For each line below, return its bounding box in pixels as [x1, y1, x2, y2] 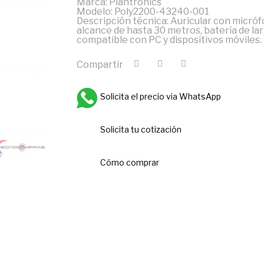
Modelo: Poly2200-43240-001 [76, 6, 209, 17]
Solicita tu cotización [100, 124, 181, 134]
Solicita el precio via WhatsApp [100, 91, 221, 101]
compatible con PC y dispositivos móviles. [76, 34, 262, 45]
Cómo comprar [100, 157, 159, 167]
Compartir [76, 58, 123, 70]
